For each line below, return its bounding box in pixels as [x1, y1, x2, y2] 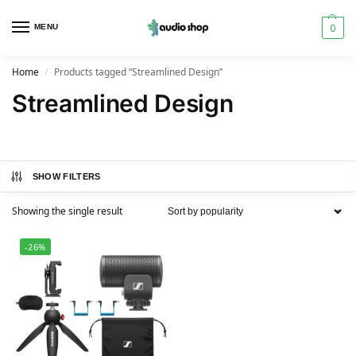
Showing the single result [12, 204, 122, 218]
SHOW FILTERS [32, 172, 101, 181]
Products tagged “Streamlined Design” [54, 65, 223, 79]
